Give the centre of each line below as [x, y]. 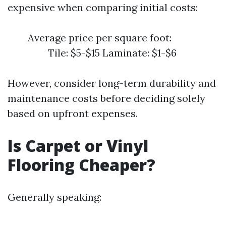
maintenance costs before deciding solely [106, 98]
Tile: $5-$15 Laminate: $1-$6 [112, 53]
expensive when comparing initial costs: [103, 7]
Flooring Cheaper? [81, 165]
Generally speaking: [54, 197]
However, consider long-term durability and [112, 83]
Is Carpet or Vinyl [78, 146]
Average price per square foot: [100, 38]
